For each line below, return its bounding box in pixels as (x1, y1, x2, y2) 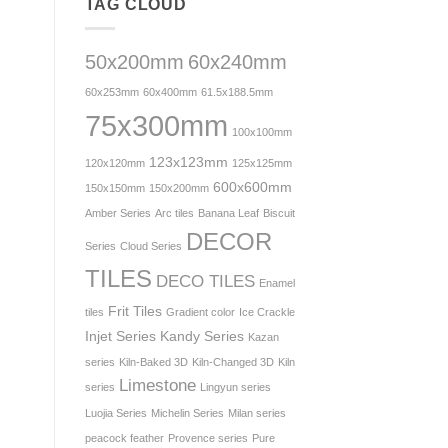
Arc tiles (154, 207, 194, 220)
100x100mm (231, 126, 292, 139)
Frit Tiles (107, 303, 162, 320)
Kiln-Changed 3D (191, 356, 274, 369)
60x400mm (142, 86, 197, 99)
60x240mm (187, 51, 287, 74)
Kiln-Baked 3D (118, 356, 188, 369)
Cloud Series (119, 240, 182, 253)
